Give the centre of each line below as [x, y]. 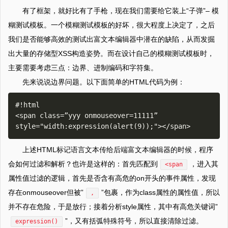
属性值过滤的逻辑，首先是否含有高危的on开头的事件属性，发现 [112, 178]
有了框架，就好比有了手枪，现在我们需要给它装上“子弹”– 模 [121, 11]
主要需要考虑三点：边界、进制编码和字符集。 [83, 68]
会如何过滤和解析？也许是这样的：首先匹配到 [83, 164]
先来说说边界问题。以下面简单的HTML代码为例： [104, 82]
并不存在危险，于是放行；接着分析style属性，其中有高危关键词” [113, 207]
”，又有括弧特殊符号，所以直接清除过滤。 [134, 221]
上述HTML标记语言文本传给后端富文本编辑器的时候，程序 [118, 150]
